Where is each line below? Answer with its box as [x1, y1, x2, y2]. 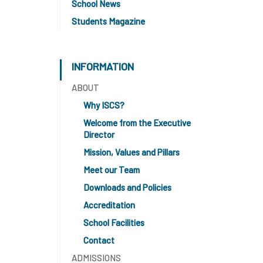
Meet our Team [83, 164, 140, 175]
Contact [83, 235, 114, 245]
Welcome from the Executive [83, 117, 191, 128]
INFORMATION [72, 60, 134, 73]
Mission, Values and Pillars [83, 147, 180, 157]
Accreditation [83, 200, 135, 210]
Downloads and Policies [83, 182, 171, 193]
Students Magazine [72, 16, 145, 26]
